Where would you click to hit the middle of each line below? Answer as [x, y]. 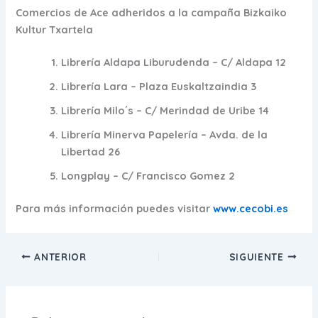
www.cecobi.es [251, 208]
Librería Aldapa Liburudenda [136, 62]
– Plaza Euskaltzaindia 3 [192, 86]
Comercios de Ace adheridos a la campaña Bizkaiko [152, 13]
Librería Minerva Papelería [130, 134]
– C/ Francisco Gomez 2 [173, 175]
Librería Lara [95, 86]
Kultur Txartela [55, 30]
